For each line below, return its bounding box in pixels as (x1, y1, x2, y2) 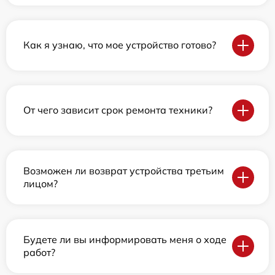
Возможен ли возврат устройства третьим (23, 164, 224, 177)
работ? (23, 246, 55, 258)
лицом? (23, 177, 58, 190)
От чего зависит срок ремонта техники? (23, 104, 212, 117)
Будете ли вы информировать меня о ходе (23, 233, 227, 246)
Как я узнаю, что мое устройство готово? (23, 39, 216, 52)
